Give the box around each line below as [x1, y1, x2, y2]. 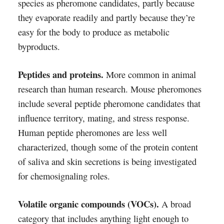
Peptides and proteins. [17, 67, 103, 81]
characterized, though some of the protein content [17, 141, 198, 153]
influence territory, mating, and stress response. [17, 112, 189, 124]
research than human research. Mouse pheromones [17, 83, 201, 95]
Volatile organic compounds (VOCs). [17, 197, 159, 210]
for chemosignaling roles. [17, 170, 110, 182]
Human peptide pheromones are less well [17, 126, 167, 138]
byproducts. [17, 40, 60, 52]
